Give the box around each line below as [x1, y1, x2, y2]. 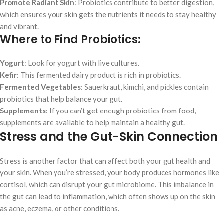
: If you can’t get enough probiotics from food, [46, 106, 196, 115]
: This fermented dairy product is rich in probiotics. [17, 70, 181, 80]
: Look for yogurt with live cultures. [24, 58, 139, 68]
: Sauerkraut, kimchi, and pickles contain [81, 82, 209, 92]
